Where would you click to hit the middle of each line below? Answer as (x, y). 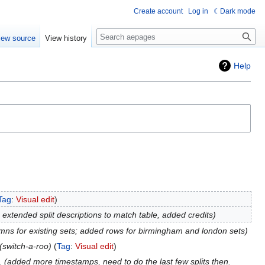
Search (116, 35)
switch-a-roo (25, 246)
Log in (198, 11)
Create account (158, 11)
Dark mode (238, 11)
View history (66, 38)
